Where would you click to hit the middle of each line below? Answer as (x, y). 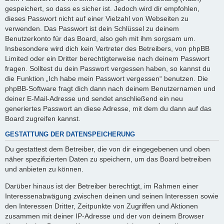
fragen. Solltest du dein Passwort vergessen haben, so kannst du (108, 68)
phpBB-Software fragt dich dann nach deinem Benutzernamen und (110, 88)
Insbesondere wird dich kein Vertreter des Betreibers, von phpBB (107, 48)
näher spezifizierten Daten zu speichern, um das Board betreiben (108, 159)
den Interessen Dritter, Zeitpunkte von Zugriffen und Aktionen (101, 206)
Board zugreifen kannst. (43, 118)
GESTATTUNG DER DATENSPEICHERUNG (70, 135)
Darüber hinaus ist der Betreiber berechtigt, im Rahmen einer (102, 186)
